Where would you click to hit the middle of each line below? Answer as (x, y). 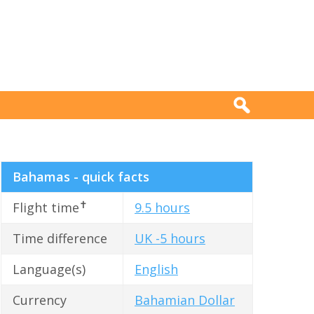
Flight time (46, 208)
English (156, 269)
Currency (40, 300)
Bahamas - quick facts (81, 177)
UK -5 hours (170, 239)
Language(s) (49, 269)
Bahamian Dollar (185, 300)
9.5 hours (162, 208)
